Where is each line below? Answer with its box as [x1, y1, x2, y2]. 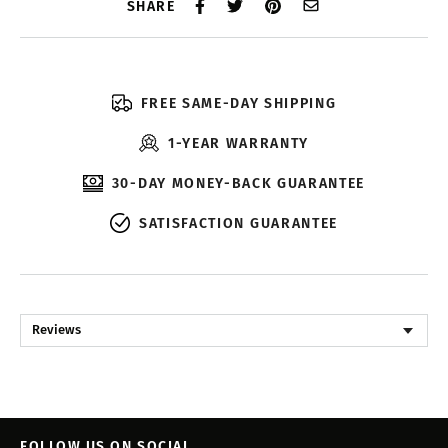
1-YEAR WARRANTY [167, 132, 310, 154]
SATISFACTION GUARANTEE [139, 212, 338, 234]
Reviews [32, 319, 81, 340]
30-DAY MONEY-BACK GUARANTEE [111, 172, 366, 194]
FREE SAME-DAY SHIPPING [140, 92, 337, 114]
